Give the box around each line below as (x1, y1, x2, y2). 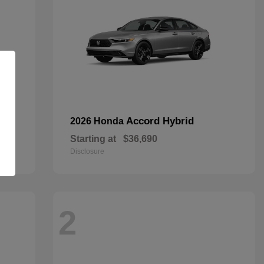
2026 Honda (70, 116, 126, 126)
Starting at (70, 134, 116, 144)
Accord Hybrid (126, 115, 194, 127)
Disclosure (70, 147, 104, 156)
